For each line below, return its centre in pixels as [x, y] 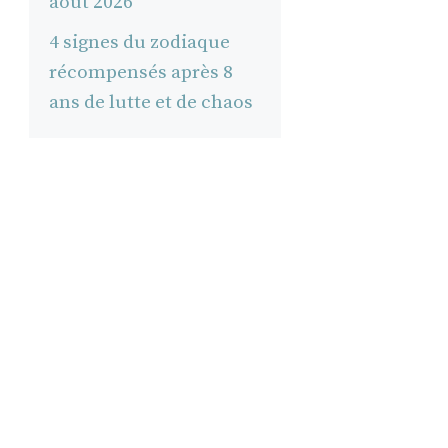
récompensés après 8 [140, 72]
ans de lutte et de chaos [150, 102]
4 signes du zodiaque [139, 42]
